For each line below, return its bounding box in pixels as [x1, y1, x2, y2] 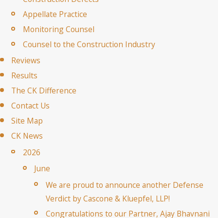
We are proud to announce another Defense [45, 179, 203, 190]
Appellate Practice [22, 9, 87, 20]
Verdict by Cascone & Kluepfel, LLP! [45, 193, 170, 204]
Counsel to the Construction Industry [22, 39, 155, 50]
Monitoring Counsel [22, 24, 94, 35]
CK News [11, 130, 43, 142]
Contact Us [11, 100, 50, 111]
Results [11, 70, 38, 81]
